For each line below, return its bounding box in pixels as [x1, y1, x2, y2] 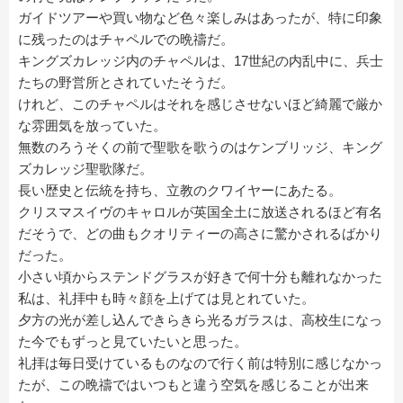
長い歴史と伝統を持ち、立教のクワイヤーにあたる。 [18, 182, 342, 198]
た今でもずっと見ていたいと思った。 [18, 333, 247, 349]
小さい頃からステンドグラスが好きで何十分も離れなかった [18, 268, 382, 284]
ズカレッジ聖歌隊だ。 [18, 160, 153, 176]
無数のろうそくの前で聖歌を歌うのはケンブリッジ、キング [18, 139, 382, 155]
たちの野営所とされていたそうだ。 [18, 74, 234, 90]
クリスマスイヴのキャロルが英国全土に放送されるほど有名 [18, 203, 382, 219]
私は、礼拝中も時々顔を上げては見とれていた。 [18, 290, 315, 306]
